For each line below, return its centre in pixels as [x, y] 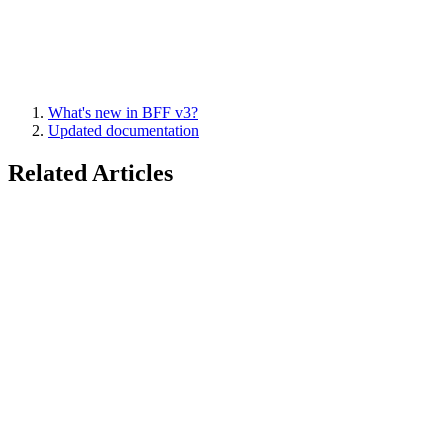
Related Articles [90, 172]
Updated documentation [123, 130]
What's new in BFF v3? [123, 112]
